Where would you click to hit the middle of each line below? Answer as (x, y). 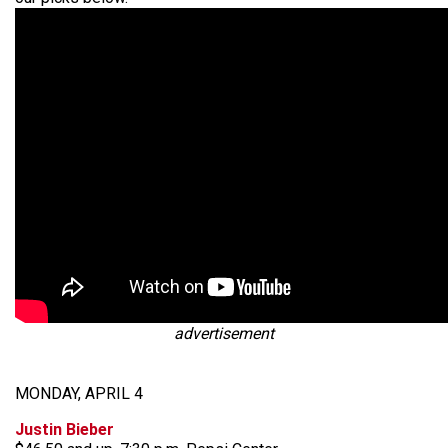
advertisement (224, 333)
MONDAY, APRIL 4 (79, 393)
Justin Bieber (64, 429)
